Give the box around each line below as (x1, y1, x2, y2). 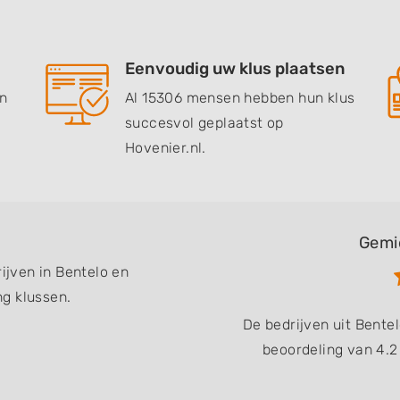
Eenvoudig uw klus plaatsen (125, 59, 346, 79)
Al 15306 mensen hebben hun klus (125, 89, 355, 106)
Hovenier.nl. (125, 139, 206, 156)
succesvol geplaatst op (125, 114, 284, 131)
